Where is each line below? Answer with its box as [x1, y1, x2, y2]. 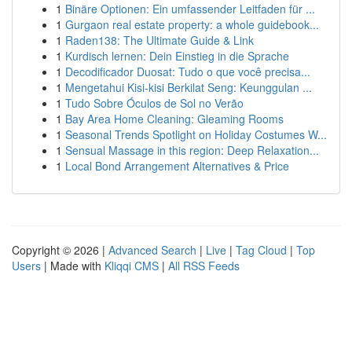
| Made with [41, 258, 104, 273]
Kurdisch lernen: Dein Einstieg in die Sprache [65, 48, 289, 64]
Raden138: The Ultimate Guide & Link [65, 32, 254, 48]
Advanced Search [108, 242, 196, 258]
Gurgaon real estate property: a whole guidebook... [65, 16, 319, 32]
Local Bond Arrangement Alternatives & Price [65, 158, 289, 174]
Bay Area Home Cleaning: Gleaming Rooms [65, 111, 284, 126]
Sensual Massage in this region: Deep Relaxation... [65, 142, 319, 158]
